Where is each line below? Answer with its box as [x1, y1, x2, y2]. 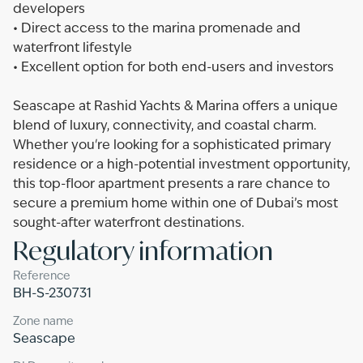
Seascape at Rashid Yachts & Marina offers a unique [13, 100, 338, 113]
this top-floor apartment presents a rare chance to [13, 178, 330, 191]
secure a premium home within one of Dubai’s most [13, 198, 338, 211]
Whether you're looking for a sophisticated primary [13, 139, 331, 152]
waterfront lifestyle [13, 42, 132, 55]
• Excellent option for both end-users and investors [13, 62, 334, 75]
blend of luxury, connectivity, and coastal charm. [13, 120, 317, 133]
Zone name [13, 316, 74, 327]
